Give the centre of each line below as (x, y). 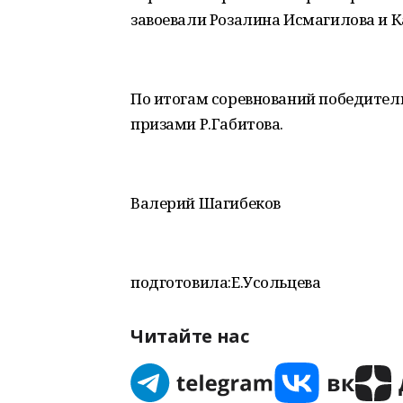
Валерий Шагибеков (206, 203)
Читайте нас (190, 336)
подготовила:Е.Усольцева (226, 282)
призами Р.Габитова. (207, 124)
